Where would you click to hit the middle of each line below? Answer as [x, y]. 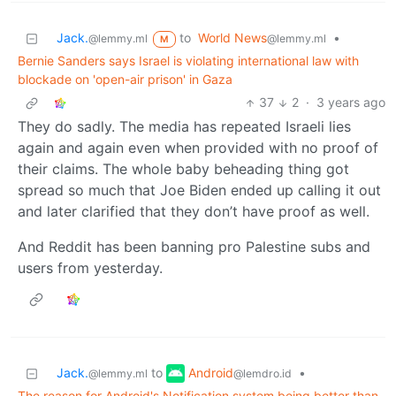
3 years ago [351, 103]
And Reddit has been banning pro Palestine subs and [194, 247]
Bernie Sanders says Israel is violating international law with [188, 61]
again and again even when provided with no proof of [198, 148]
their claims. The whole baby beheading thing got [183, 169]
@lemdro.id [263, 373]
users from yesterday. [90, 268]
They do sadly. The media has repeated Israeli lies [184, 127]
